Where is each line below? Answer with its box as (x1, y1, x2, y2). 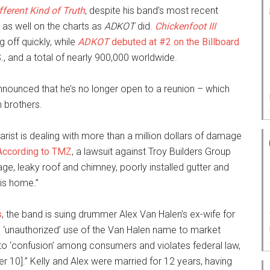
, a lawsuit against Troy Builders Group (72, 146, 231, 157)
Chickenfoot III (155, 20, 216, 32)
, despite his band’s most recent (85, 5, 218, 16)
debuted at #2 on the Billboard (109, 36, 239, 48)
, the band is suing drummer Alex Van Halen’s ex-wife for (2, 209, 235, 220)
